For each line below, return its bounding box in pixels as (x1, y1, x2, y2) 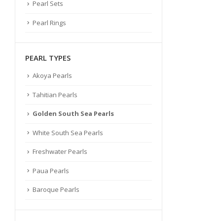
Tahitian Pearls (33, 90, 77, 99)
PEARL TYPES (25, 53, 71, 63)
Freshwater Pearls (33, 147, 87, 156)
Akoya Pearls (33, 71, 72, 80)
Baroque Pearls (33, 185, 79, 194)
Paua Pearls (33, 166, 69, 175)
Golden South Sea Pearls (33, 109, 114, 118)
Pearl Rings (33, 18, 66, 27)
